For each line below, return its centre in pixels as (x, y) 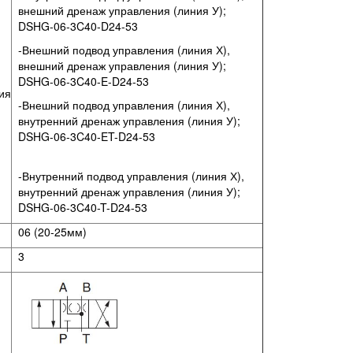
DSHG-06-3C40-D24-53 (76, 26)
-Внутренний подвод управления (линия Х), (130, 176)
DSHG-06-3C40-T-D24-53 (80, 207)
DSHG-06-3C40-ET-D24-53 (85, 136)
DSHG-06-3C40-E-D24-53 (80, 81)
